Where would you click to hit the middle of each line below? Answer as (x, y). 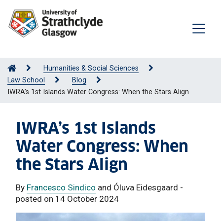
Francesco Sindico (61, 187)
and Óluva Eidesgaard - (139, 187)
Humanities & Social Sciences (91, 68)
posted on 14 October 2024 (67, 199)
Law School (26, 80)
